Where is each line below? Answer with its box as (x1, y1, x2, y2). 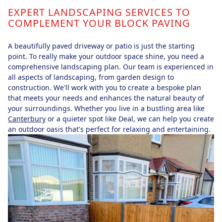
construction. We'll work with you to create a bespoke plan (8, 82, 201, 92)
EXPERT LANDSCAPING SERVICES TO (8, 5, 190, 19)
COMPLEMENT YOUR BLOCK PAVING (8, 16, 190, 30)
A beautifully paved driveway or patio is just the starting (8, 41, 195, 51)
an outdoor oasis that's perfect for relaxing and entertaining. (8, 124, 211, 134)
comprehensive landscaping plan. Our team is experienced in (8, 61, 214, 71)
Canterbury (8, 113, 46, 123)
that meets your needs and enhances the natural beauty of (8, 93, 204, 103)
